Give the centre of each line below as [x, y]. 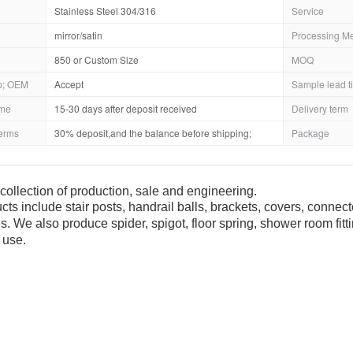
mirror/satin [78, 35]
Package [310, 133]
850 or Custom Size [97, 59]
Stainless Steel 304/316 [105, 11]
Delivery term [320, 108]
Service [308, 11]
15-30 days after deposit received [126, 108]
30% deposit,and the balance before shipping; [153, 133]
